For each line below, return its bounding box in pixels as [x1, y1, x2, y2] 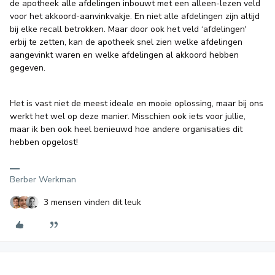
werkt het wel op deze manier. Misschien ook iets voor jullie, [10, 110, 246, 122]
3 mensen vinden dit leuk [44, 196, 141, 208]
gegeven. [10, 62, 45, 74]
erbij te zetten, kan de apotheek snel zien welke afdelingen [10, 36, 242, 48]
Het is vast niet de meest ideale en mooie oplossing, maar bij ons [10, 98, 263, 109]
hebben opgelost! [10, 136, 80, 148]
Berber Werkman [10, 174, 76, 185]
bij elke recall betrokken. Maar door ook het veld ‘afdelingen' [10, 23, 247, 35]
